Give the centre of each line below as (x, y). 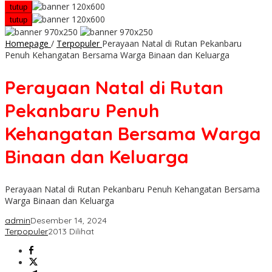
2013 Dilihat (71, 232)
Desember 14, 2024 (69, 221)
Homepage (27, 44)
